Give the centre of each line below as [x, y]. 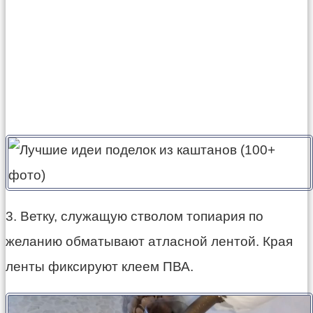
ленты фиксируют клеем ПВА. [100, 266]
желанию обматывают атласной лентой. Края [149, 241]
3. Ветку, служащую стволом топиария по [134, 216]
